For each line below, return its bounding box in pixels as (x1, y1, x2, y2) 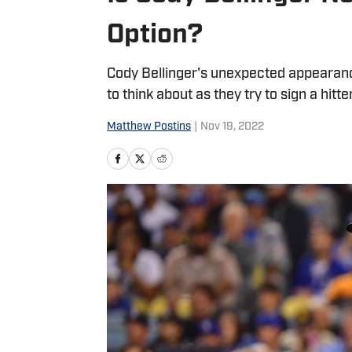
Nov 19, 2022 (200, 121, 264, 133)
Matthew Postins (107, 121, 191, 133)
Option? (107, 22, 203, 49)
